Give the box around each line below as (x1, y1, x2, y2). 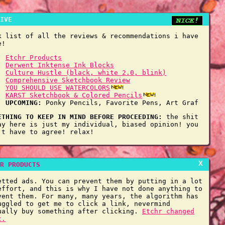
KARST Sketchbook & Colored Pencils (6, 91, 142, 99)
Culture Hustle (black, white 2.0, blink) (6, 69, 166, 76)
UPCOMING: (6, 99, 42, 106)
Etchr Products (6, 54, 62, 61)
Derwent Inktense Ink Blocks (6, 61, 114, 69)
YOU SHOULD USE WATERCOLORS (6, 84, 110, 91)
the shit (162, 113, 198, 121)
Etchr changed (142, 207, 194, 215)
